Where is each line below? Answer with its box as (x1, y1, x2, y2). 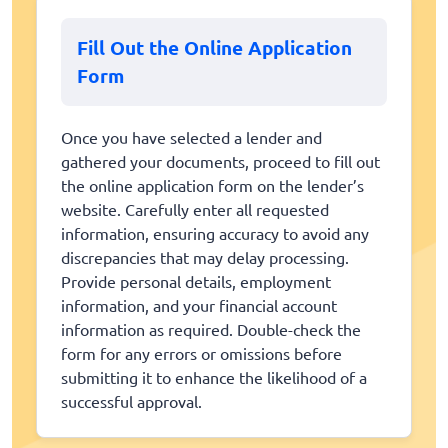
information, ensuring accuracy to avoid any (61, 222, 369, 243)
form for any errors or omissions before (61, 342, 342, 363)
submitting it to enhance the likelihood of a (61, 366, 367, 387)
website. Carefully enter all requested (61, 198, 329, 219)
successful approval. (61, 390, 202, 411)
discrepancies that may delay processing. (61, 246, 349, 267)
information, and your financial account (61, 294, 337, 315)
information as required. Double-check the (61, 318, 361, 339)
